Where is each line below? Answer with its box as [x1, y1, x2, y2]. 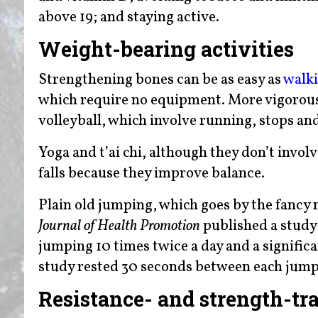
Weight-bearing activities [38, 35, 294, 63]
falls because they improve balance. [38, 163, 265, 184]
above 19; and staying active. [38, 7, 219, 28]
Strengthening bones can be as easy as [38, 69, 283, 90]
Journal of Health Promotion [38, 215, 200, 236]
